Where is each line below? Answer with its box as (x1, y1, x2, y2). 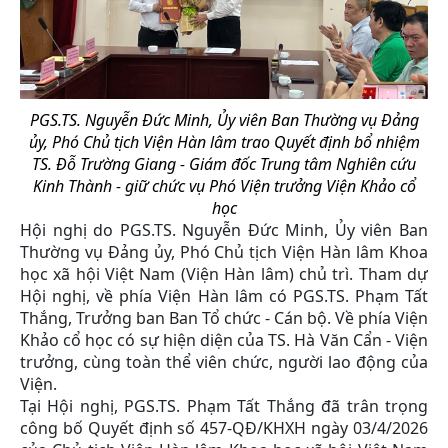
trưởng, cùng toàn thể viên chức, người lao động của (20, 350, 428, 373)
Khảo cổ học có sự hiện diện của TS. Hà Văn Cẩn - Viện (20, 328, 428, 351)
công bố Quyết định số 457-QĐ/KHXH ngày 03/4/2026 (20, 416, 428, 439)
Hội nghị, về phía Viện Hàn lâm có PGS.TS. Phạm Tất (20, 284, 428, 307)
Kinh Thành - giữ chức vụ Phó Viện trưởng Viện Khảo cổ (32, 174, 416, 197)
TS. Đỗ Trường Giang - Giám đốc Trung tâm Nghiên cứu (32, 152, 416, 175)
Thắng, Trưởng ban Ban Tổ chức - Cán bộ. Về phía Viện (20, 306, 428, 329)
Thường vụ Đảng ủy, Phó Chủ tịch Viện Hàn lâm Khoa (20, 240, 428, 263)
